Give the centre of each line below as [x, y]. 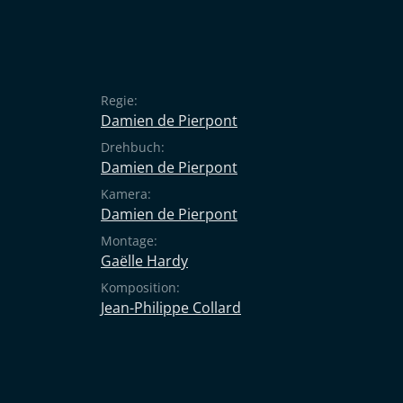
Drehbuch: [133, 147]
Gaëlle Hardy [144, 261]
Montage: [129, 241]
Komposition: [140, 287]
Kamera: [126, 194]
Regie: [119, 100]
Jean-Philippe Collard [171, 308]
